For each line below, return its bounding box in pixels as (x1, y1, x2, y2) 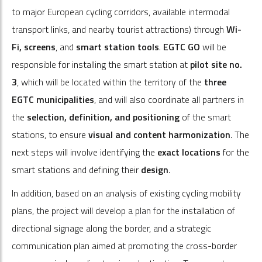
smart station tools (76, 39, 159, 54)
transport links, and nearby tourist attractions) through (12, 22, 226, 36)
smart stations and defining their (12, 162, 141, 177)
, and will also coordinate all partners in (94, 92, 244, 106)
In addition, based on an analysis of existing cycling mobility (12, 185, 241, 200)
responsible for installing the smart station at (12, 57, 190, 71)
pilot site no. (190, 57, 242, 71)
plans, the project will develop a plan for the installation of (12, 203, 235, 218)
